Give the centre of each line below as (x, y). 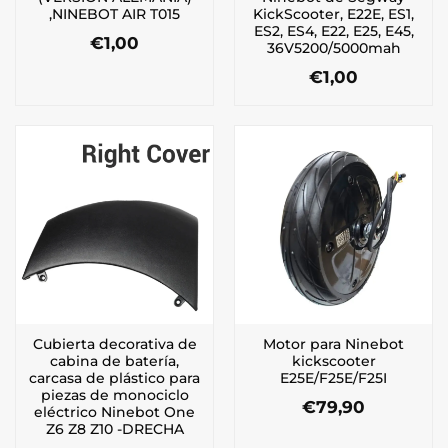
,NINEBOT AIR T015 (114, 13)
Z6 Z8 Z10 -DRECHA (114, 428)
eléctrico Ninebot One (114, 411)
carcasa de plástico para (114, 377)
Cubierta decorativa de (114, 343)
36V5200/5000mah (333, 47)
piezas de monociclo (114, 394)
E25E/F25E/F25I (333, 377)
